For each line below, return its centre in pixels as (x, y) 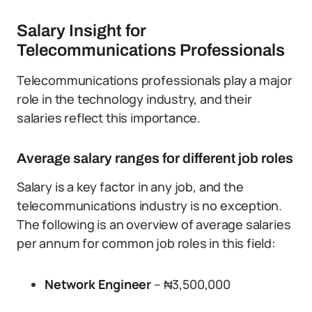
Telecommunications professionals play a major (155, 80)
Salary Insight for (81, 31)
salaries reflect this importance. (109, 118)
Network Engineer (99, 284)
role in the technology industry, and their (134, 99)
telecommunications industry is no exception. (150, 205)
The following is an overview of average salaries (154, 224)
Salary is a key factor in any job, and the (130, 187)
